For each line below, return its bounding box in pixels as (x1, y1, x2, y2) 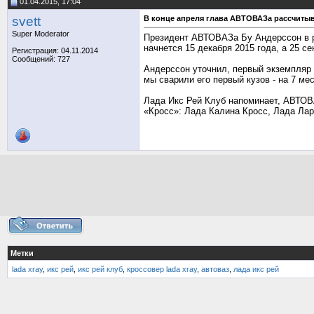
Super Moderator (12, 29, 69, 38)
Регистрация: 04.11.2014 (12, 46, 98, 55)
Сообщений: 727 (12, 55, 70, 63)
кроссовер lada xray (127, 265, 197, 273)
